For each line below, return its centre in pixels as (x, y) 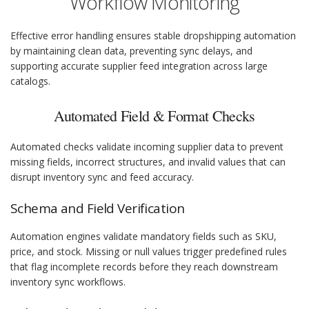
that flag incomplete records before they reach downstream (144, 267)
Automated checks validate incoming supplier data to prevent (147, 147)
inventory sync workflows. (68, 282)
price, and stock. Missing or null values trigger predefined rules (149, 252)
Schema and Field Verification (98, 209)
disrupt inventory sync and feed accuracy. (102, 177)
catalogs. (30, 81)
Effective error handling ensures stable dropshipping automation (153, 36)
